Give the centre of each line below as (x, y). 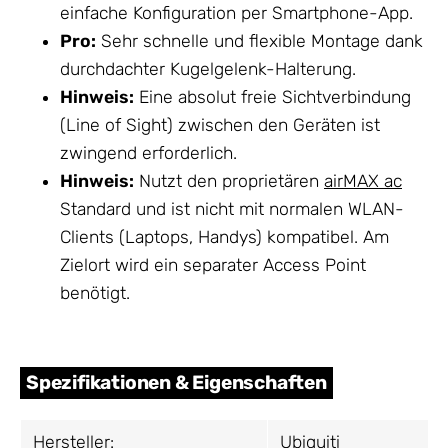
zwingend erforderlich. (148, 152)
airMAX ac (363, 180)
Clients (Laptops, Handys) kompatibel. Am (224, 236)
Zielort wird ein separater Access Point (213, 264)
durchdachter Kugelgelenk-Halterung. (208, 68)
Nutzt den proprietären (229, 180)
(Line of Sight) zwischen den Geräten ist (220, 124)
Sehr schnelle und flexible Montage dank (259, 40)
